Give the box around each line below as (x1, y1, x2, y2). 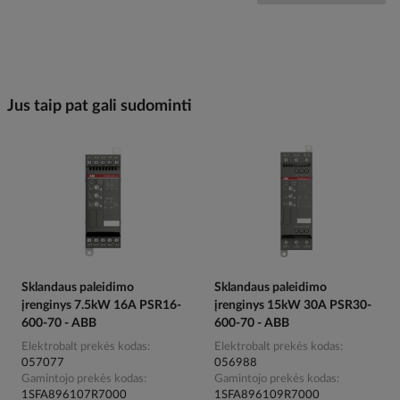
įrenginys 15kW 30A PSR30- (214, 299, 371, 312)
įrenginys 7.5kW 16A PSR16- (21, 299, 181, 312)
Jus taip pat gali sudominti (7, 97, 192, 114)
